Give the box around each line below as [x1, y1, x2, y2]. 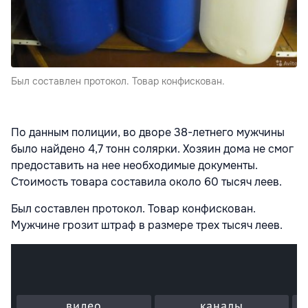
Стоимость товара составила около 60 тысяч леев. [11, 175, 282, 190]
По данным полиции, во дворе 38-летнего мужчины [11, 125, 285, 140]
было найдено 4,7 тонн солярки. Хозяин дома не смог [11, 142, 294, 157]
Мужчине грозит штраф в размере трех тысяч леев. [11, 218, 288, 233]
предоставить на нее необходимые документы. [11, 158, 258, 173]
